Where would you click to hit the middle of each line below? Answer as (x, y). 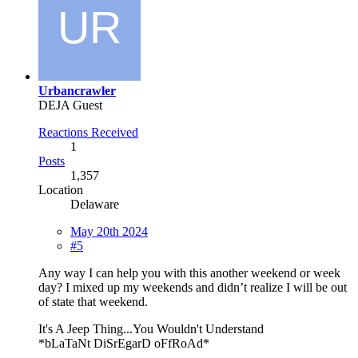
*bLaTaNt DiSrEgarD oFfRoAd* (124, 343)
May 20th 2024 (109, 231)
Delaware (95, 204)
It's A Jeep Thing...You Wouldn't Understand (151, 328)
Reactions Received (88, 132)
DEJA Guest (70, 105)
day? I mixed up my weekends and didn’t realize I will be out (193, 287)
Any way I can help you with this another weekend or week (189, 272)
